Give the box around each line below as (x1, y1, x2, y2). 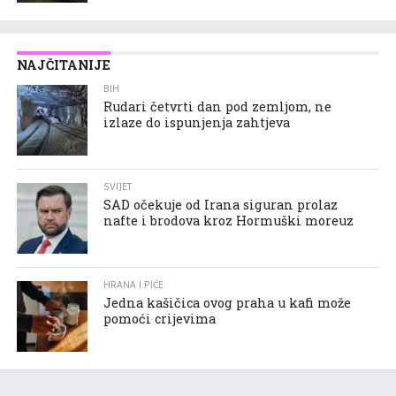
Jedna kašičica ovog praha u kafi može (103, 293, 352, 311)
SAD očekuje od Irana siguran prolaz (103, 195, 339, 213)
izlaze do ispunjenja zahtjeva (103, 113, 291, 131)
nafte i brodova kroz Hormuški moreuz (103, 211, 354, 229)
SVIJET (103, 179, 133, 194)
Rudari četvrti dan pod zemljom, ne (103, 97, 332, 115)
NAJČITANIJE (16, 56, 110, 73)
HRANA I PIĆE (103, 277, 164, 293)
